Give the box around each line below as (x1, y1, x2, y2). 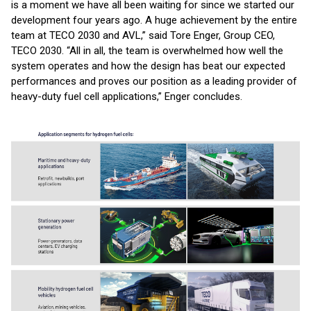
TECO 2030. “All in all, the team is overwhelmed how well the (11, 44, 283, 57)
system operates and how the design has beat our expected (11, 60, 285, 72)
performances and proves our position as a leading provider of (11, 75, 297, 87)
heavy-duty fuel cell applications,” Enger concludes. (11, 90, 242, 103)
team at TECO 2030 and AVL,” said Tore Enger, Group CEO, (11, 29, 275, 42)
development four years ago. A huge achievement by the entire (11, 14, 297, 26)
